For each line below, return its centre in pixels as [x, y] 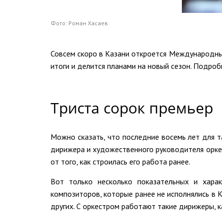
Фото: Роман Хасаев [79, 23]
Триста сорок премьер [132, 108]
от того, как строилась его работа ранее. [120, 161]
